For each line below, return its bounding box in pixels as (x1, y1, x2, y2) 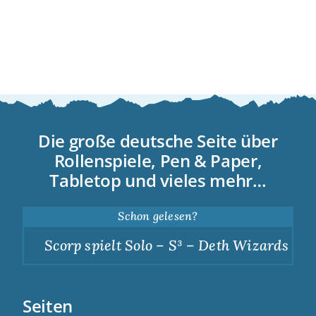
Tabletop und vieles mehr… (49, 168, 267, 192)
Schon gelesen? (118, 209, 198, 224)
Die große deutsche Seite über (38, 128, 278, 152)
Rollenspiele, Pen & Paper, (54, 148, 262, 172)
